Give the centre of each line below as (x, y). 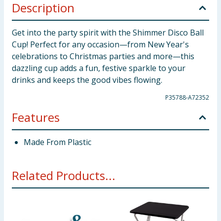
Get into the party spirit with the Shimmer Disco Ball (108, 33)
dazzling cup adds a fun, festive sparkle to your (99, 68)
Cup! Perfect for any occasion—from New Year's (100, 44)
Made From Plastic (57, 142)
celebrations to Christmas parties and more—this (103, 56)
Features (36, 117)
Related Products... (64, 175)
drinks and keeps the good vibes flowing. (87, 80)
